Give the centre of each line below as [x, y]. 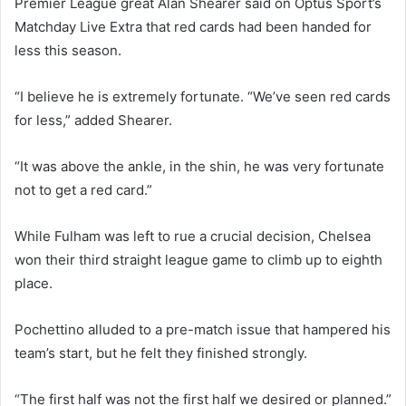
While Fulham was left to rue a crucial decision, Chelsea [193, 236]
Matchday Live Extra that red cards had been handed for [193, 26]
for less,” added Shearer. [93, 120]
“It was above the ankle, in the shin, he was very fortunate [199, 166]
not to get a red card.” [83, 189]
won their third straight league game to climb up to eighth [198, 259]
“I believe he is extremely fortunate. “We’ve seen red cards [203, 96]
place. [34, 283]
